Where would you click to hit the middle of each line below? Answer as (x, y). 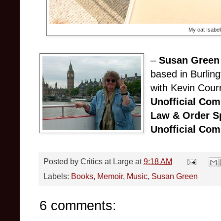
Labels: (57, 176)
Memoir (110, 176)
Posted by (62, 161)
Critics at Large (107, 161)
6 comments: (78, 205)
